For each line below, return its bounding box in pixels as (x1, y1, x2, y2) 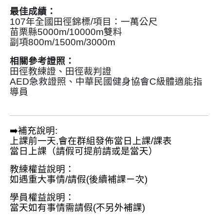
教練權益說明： (10, 163, 74, 174)
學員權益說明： (10, 192, 74, 202)
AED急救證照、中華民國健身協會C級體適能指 (10, 76, 202, 87)
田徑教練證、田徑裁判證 (10, 66, 111, 76)
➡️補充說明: (10, 125, 57, 136)
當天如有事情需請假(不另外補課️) (10, 202, 145, 213)
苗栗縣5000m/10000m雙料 (10, 26, 122, 37)
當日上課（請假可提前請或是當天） (10, 145, 158, 156)
